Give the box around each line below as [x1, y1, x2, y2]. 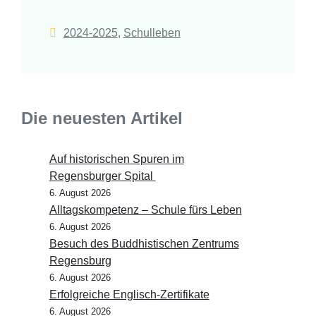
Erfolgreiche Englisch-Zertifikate [49, 288, 209, 301]
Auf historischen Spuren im [49, 153, 184, 166]
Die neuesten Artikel [20, 109, 183, 128]
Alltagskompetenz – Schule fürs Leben [49, 204, 242, 217]
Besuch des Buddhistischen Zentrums [49, 238, 239, 250]
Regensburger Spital [49, 170, 156, 183]
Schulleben [123, 27, 181, 39]
